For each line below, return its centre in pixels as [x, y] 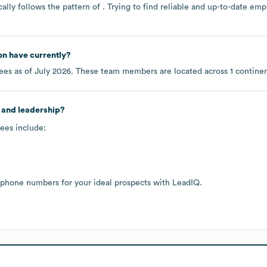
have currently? [39, 55]
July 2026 [53, 71]
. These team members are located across [150, 71]
